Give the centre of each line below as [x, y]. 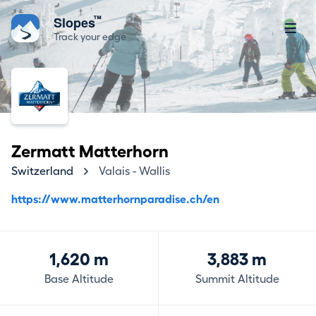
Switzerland [42, 171]
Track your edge [90, 37]
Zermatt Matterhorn [90, 152]
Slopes [76, 23]
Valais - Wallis [134, 171]
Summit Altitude [237, 279]
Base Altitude [79, 279]
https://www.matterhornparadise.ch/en [115, 200]
